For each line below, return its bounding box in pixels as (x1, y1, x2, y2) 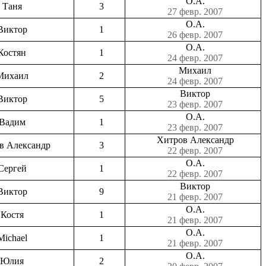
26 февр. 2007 (167, 29, 223, 40)
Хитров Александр (156, 134, 234, 145)
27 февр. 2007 (167, 6, 223, 17)
